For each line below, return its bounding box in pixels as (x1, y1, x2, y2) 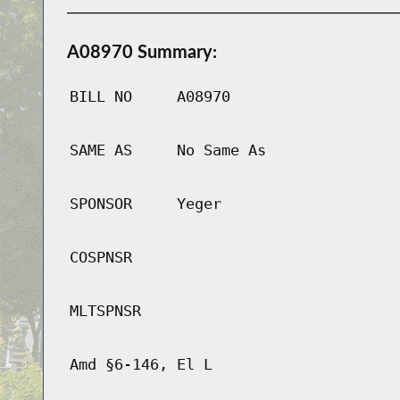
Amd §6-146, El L (69, 355, 212, 374)
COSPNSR (69, 248, 132, 267)
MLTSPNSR (69, 302, 141, 321)
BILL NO (69, 87, 132, 106)
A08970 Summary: (66, 40, 217, 62)
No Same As (176, 141, 266, 160)
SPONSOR (69, 195, 132, 213)
